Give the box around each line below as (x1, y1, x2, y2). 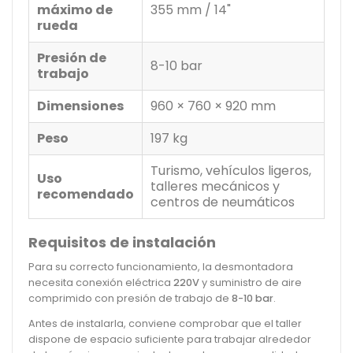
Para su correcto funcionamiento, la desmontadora (28, 259, 293, 273)
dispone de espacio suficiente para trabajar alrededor (28, 332, 311, 346)
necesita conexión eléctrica (28, 275, 173, 289)
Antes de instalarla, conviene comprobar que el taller (28, 316, 302, 330)
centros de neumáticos (150, 192, 295, 211)
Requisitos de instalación (28, 232, 216, 252)
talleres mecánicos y (150, 176, 280, 195)
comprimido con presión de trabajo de (28, 291, 232, 305)
